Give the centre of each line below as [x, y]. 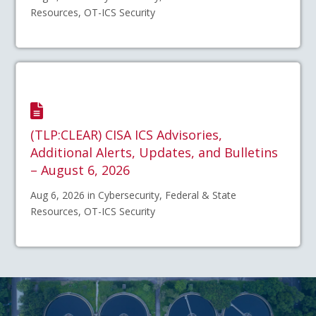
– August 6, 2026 [80, 170]
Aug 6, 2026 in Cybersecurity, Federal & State [134, 195]
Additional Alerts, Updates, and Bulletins [154, 153]
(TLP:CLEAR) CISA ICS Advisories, [127, 135]
